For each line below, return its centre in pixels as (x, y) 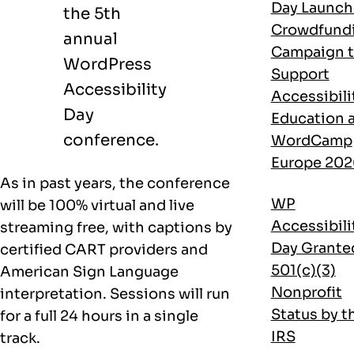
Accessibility (115, 89)
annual (90, 39)
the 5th (92, 13)
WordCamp (311, 140)
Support (300, 74)
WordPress (107, 64)
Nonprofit (306, 292)
